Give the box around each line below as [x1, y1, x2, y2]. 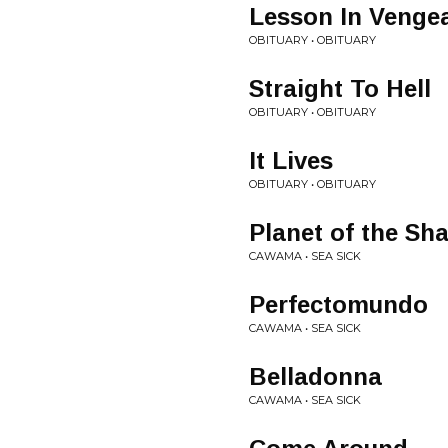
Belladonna [249, 363, 382, 390]
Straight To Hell [249, 75, 431, 102]
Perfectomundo [249, 291, 428, 318]
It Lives [249, 147, 333, 174]
